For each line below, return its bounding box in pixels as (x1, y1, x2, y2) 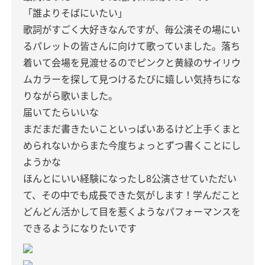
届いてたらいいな (23, 106, 99, 119)
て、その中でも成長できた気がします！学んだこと (23, 189, 240, 202)
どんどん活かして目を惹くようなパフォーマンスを (23, 205, 241, 218)
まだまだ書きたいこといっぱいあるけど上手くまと (23, 122, 241, 135)
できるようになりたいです (23, 222, 137, 235)
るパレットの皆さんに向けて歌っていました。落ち (23, 40, 240, 53)
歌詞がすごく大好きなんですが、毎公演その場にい (23, 23, 240, 36)
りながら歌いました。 (23, 89, 118, 102)
